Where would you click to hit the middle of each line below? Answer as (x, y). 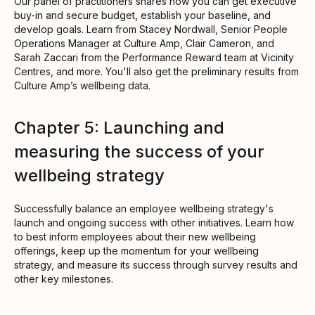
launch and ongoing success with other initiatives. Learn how (154, 222)
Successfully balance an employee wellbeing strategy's (144, 208)
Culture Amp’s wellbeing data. (82, 85)
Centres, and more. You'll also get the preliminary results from (156, 71)
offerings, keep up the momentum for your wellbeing (136, 250)
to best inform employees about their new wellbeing (135, 236)
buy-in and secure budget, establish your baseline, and (142, 15)
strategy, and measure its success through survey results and (156, 264)
